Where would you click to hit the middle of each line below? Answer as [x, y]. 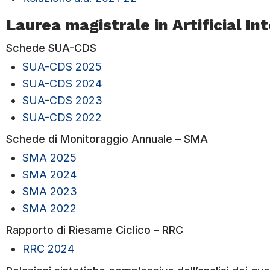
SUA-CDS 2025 [62, 66]
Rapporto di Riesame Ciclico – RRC [95, 230]
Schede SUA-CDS [51, 48]
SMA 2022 [49, 208]
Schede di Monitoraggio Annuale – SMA [107, 139]
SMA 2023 [50, 191]
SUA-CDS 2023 [62, 100]
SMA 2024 [49, 174]
